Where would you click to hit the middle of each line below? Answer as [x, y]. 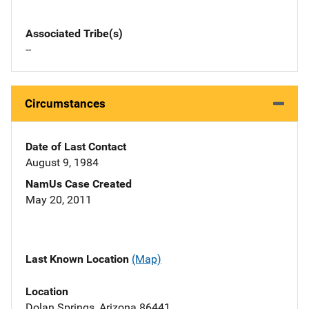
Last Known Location [79, 259]
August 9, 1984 [62, 163]
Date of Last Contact [76, 147]
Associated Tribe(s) [74, 34]
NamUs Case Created [79, 184]
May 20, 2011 [59, 200]
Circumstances [65, 104]
